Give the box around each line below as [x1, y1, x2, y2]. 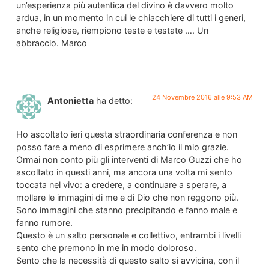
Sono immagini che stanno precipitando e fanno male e [16, 205, 237, 216]
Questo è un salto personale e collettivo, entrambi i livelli [16, 230, 241, 241]
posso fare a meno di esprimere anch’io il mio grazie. [16, 142, 229, 153]
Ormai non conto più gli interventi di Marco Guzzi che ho [16, 154, 242, 165]
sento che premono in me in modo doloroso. [16, 243, 196, 253]
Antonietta [47, 95, 94, 106]
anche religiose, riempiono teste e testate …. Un [16, 25, 208, 35]
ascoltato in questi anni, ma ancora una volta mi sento [16, 167, 232, 178]
